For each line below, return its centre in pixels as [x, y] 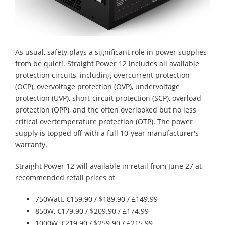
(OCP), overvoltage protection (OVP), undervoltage [97, 86]
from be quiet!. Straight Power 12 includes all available [107, 63]
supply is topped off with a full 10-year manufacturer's [107, 133]
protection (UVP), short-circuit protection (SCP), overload [108, 98]
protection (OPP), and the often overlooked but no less [106, 109]
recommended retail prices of [65, 177]
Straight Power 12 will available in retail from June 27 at [108, 166]
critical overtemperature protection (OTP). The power [104, 121]
